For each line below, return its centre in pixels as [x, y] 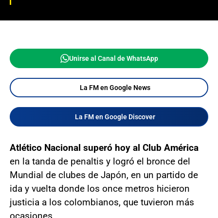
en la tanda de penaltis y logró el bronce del [100, 161]
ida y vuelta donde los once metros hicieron [100, 189]
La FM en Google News [115, 88]
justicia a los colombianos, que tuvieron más [102, 202]
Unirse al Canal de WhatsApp [113, 58]
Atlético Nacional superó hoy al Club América [104, 148]
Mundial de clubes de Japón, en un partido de [104, 175]
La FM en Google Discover [115, 117]
